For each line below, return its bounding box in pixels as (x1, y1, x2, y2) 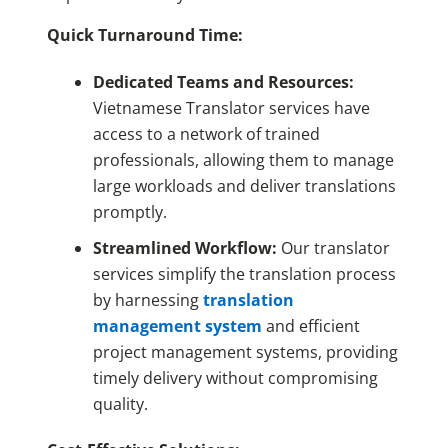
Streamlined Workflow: (92, 237, 281, 260)
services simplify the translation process (92, 263, 396, 286)
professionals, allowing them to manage (92, 149, 394, 172)
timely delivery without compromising (92, 367, 378, 390)
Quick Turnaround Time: (46, 24, 243, 47)
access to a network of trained (92, 123, 320, 146)
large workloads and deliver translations (92, 175, 396, 198)
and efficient (261, 315, 360, 338)
